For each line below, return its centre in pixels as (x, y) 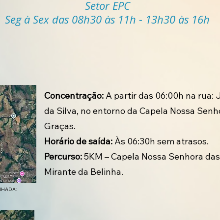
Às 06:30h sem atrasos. (162, 141)
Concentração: (74, 96)
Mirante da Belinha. (84, 172)
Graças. (60, 126)
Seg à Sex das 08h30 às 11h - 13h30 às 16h (107, 19)
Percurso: (63, 156)
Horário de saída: (79, 141)
